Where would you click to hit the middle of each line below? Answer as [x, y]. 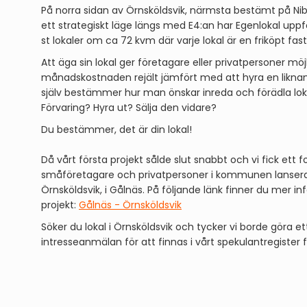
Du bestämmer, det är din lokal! [116, 130]
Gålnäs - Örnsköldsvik [130, 205]
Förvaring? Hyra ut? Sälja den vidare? [129, 108]
